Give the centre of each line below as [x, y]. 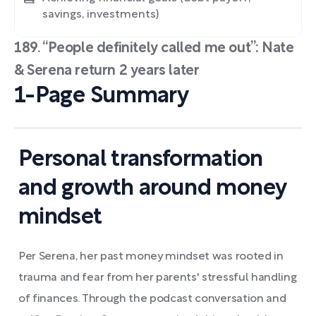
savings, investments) [101, 15]
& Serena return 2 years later [107, 71]
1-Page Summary [102, 96]
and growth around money [152, 189]
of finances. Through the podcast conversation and [152, 299]
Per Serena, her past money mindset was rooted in [151, 257]
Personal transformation [141, 160]
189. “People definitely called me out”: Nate [154, 49]
